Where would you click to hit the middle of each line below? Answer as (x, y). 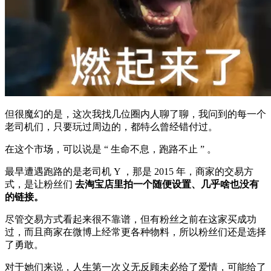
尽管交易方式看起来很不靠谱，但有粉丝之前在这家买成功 (131, 219)
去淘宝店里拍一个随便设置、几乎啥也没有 (167, 184)
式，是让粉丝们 (40, 184)
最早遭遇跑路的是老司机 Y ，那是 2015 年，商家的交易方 (129, 171)
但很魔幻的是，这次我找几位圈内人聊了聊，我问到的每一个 (135, 114)
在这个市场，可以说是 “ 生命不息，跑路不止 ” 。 (111, 149)
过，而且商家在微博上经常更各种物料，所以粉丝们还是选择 (135, 232)
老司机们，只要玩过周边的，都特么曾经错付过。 (111, 126)
